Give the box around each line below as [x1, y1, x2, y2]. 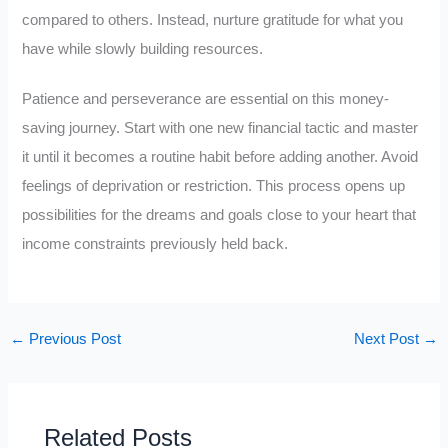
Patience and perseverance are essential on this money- [22, 91, 390, 108]
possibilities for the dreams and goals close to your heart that [22, 207, 417, 224]
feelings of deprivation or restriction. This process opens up [22, 178, 406, 195]
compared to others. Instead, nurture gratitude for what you [22, 11, 404, 28]
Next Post [354, 330, 424, 347]
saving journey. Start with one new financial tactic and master [22, 120, 419, 137]
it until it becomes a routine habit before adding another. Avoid [22, 149, 419, 166]
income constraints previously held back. [22, 236, 289, 253]
